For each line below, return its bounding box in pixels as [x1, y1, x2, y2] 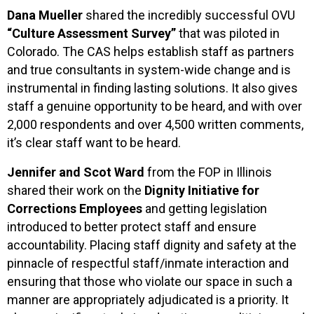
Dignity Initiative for [144, 182, 259, 198]
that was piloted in [176, 25, 280, 41]
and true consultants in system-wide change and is [7, 62, 291, 77]
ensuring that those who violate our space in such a [7, 273, 292, 289]
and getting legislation [145, 200, 267, 216]
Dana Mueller [7, 7, 83, 22]
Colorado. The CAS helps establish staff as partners [7, 43, 294, 59]
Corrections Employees [7, 200, 145, 216]
